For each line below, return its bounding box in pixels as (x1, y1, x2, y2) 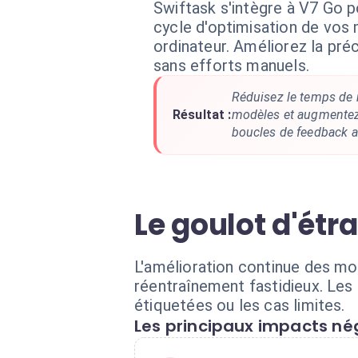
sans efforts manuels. (153, 56, 309, 75)
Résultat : (173, 107, 232, 122)
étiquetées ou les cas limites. (134, 296, 345, 315)
